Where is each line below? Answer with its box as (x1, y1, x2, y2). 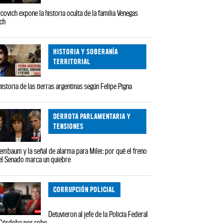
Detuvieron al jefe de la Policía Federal (48, 210, 148, 219)
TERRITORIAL (53, 57, 91, 66)
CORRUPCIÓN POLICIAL (53, 185, 116, 194)
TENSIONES (53, 121, 84, 130)
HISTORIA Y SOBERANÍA (53, 47, 118, 56)
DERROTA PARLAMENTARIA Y (53, 111, 131, 120)
